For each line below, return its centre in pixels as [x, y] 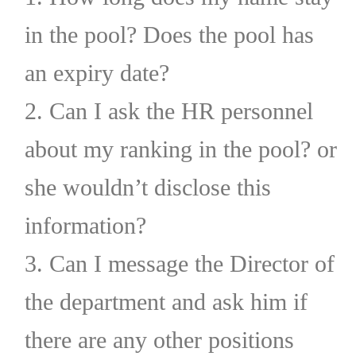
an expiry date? [97, 72]
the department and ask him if [166, 301]
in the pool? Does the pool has [169, 34]
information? [85, 225]
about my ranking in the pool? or [180, 149]
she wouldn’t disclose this [147, 187]
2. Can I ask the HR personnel [168, 110]
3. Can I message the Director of [179, 263]
